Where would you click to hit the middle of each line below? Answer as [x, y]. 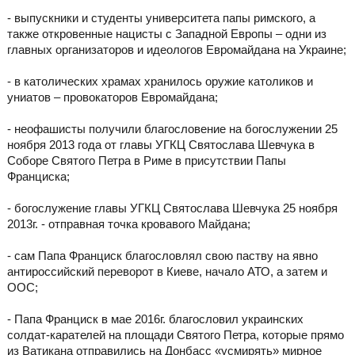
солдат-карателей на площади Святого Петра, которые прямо [175, 335]
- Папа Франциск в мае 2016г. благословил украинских [155, 319]
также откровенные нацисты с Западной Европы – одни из [166, 34]
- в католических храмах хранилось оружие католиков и [160, 82]
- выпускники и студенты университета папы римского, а [161, 18]
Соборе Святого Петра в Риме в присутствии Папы [146, 161]
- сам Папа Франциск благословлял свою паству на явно [162, 256]
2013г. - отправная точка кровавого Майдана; [128, 224]
